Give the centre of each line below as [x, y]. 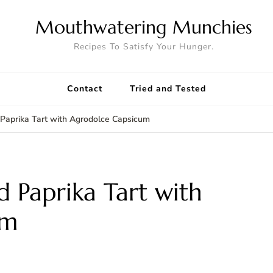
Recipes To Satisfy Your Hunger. [144, 47]
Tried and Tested [168, 89]
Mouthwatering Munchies [144, 27]
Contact [85, 89]
